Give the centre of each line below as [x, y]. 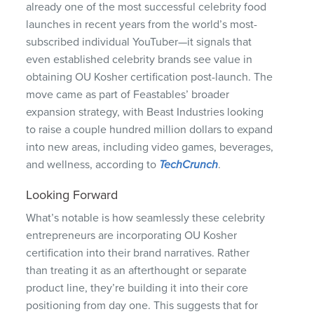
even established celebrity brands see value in [139, 59]
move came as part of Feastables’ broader [128, 94]
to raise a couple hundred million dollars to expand [150, 129]
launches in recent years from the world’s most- [142, 24]
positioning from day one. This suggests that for [142, 305]
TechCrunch [189, 164]
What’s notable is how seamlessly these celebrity [146, 218]
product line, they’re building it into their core [137, 288]
